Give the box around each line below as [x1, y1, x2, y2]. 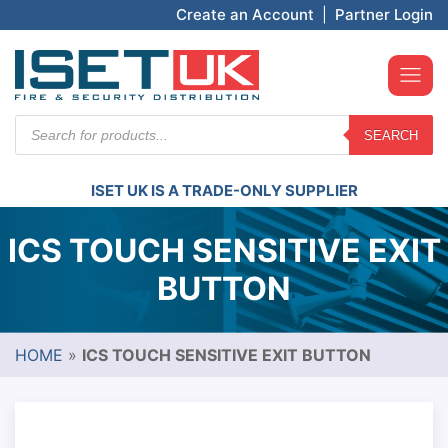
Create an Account [176, 5, 314, 24]
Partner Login [335, 5, 433, 24]
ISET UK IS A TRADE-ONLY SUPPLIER [90, 181, 358, 200]
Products [15, 113, 83, 133]
